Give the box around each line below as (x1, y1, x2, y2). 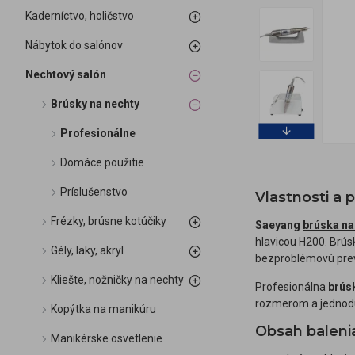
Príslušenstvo (60, 185, 128, 198)
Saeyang (255, 219, 303, 231)
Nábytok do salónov (25, 39, 123, 52)
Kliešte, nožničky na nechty (51, 273, 184, 286)
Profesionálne (60, 127, 136, 139)
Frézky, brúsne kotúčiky (51, 215, 166, 227)
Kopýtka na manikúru (51, 303, 156, 315)
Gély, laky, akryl (51, 244, 124, 257)
